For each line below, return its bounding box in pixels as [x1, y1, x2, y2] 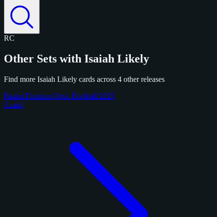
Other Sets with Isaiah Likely [4, 52, 149, 65]
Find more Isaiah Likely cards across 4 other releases [4, 75, 165, 83]
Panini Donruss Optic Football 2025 [4, 91, 114, 100]
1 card [4, 100, 23, 108]
